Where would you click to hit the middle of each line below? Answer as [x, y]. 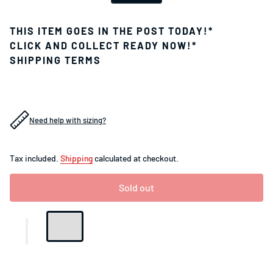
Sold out [136, 187]
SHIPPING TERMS [55, 60]
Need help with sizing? [68, 120]
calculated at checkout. [136, 158]
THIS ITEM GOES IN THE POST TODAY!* [112, 30]
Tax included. [35, 158]
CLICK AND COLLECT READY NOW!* [103, 45]
